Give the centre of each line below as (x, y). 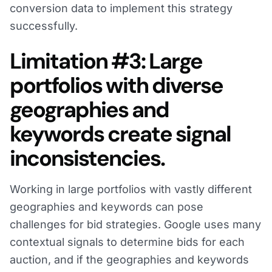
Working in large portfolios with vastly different (131, 189)
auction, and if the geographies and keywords (129, 260)
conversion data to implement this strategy (121, 8)
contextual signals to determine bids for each (127, 242)
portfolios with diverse (116, 86)
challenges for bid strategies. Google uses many (135, 225)
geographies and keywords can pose (107, 207)
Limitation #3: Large (106, 61)
